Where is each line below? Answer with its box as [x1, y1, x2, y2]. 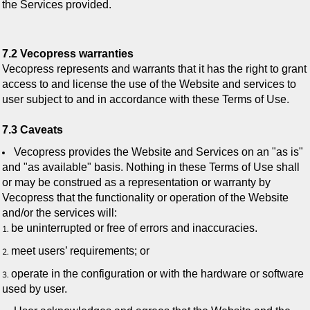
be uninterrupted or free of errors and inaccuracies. [11, 222, 257, 235]
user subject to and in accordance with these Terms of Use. [2, 93, 289, 105]
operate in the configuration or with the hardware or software [11, 267, 304, 280]
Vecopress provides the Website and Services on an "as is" [14, 146, 303, 158]
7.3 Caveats [2, 123, 63, 136]
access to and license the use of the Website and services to [2, 77, 296, 90]
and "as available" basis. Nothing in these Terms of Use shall [2, 161, 300, 174]
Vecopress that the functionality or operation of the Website [2, 192, 289, 204]
